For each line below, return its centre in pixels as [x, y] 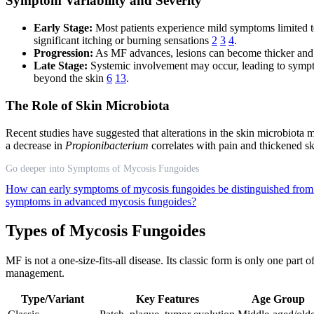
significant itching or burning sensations [123, 41]
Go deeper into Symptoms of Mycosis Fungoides [102, 168]
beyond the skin [70, 78]
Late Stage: [61, 66]
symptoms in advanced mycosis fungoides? [101, 201]
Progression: [63, 53]
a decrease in [35, 145]
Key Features [167, 299]
